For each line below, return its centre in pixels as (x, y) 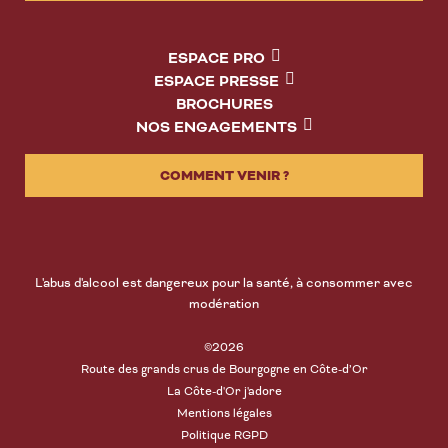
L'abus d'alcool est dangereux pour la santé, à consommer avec (224, 283)
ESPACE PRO (216, 59)
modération (224, 304)
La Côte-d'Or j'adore (224, 392)
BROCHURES (224, 105)
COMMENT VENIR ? (224, 175)
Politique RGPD (224, 436)
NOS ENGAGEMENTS (216, 128)
